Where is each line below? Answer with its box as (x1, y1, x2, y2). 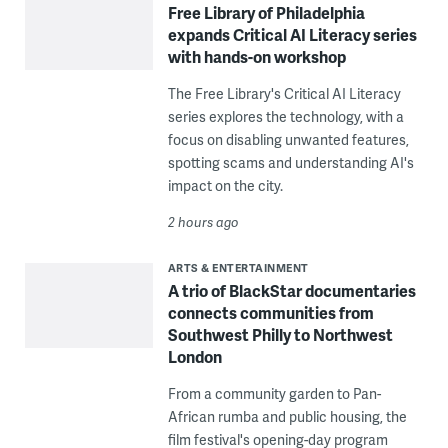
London (167, 345, 222, 368)
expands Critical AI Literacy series (167, 23, 417, 46)
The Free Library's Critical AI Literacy (167, 84, 401, 103)
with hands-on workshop (167, 45, 346, 68)
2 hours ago (167, 213, 239, 231)
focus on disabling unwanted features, (167, 130, 409, 149)
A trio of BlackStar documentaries (167, 279, 416, 302)
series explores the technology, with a (167, 107, 404, 126)
